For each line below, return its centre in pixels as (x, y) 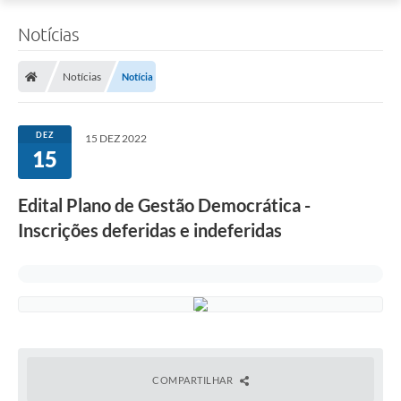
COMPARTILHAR (194, 380)
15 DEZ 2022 (116, 139)
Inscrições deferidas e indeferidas (150, 230)
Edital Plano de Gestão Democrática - (164, 205)
